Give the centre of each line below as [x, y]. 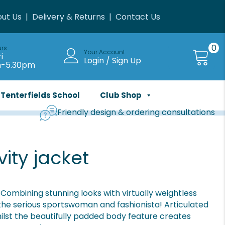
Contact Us [138, 17]
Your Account [104, 52]
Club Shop [121, 95]
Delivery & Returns [68, 17]
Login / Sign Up [112, 61]
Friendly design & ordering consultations [136, 113]
